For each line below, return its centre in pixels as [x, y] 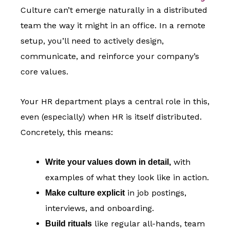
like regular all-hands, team [148, 224]
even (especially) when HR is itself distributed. [111, 117]
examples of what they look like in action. [127, 178]
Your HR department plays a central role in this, [115, 102]
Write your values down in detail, [108, 162]
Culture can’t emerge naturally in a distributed [114, 10]
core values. [44, 72]
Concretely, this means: [67, 132]
